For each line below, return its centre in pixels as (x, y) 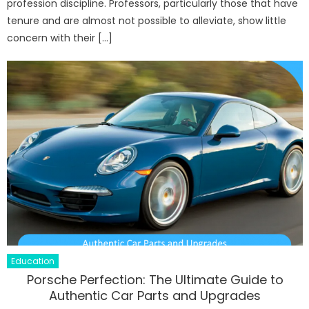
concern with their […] (60, 38)
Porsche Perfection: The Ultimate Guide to (155, 280)
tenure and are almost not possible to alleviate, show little (147, 21)
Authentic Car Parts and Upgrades (155, 296)
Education (33, 261)
